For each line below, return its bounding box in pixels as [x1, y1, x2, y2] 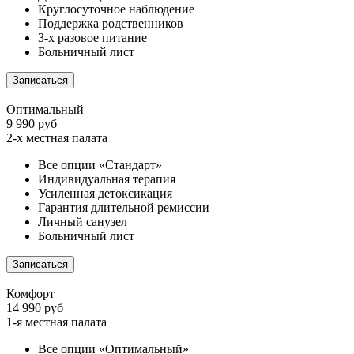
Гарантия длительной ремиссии [38, 201, 209, 215]
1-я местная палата [6, 315, 107, 330]
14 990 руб [6, 301, 63, 315]
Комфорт [6, 287, 55, 301]
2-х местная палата [6, 131, 107, 145]
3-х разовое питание [38, 31, 147, 45]
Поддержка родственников [38, 17, 183, 31]
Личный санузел [38, 215, 127, 229]
